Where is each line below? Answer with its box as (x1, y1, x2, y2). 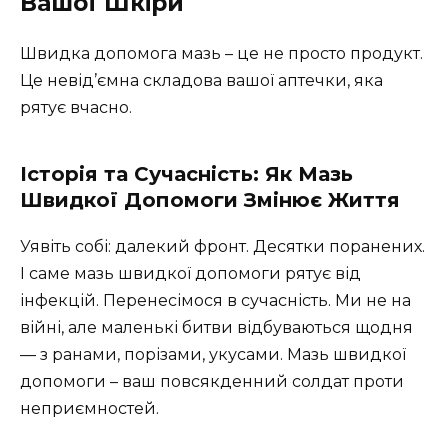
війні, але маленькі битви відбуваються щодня (20, 318, 413, 338)
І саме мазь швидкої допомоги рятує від (20, 264, 361, 284)
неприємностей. (20, 399, 159, 419)
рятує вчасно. (20, 98, 132, 118)
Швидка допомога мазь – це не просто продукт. (20, 44, 423, 64)
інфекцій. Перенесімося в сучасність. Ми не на (20, 291, 411, 311)
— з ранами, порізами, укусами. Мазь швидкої (20, 345, 406, 365)
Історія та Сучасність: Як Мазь (20, 162, 353, 187)
